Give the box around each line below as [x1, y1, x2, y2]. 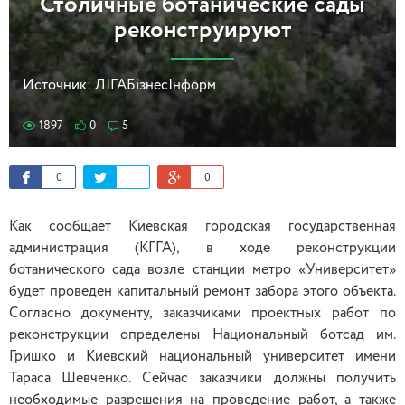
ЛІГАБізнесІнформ [95, 79, 216, 93]
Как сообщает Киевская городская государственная [9, 220, 396, 234]
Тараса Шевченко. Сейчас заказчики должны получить [9, 372, 396, 386]
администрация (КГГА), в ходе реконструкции [9, 241, 396, 256]
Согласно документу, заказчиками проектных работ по [9, 306, 396, 321]
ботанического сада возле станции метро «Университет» [9, 263, 396, 278]
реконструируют [113, 19, 292, 42]
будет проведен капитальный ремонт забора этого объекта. [9, 285, 396, 299]
